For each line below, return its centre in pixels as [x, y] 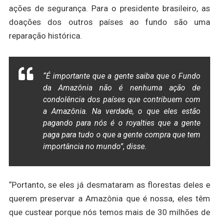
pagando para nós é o [84, 123]
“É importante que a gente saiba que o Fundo [122, 76]
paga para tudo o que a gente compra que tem [122, 135]
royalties [140, 123]
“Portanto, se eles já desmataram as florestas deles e [109, 185]
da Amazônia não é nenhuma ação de [122, 88]
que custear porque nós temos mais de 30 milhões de [109, 212]
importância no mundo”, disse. [95, 147]
